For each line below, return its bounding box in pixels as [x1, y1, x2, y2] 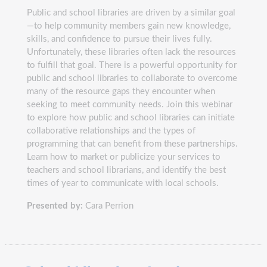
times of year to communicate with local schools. [27, 178, 221, 188]
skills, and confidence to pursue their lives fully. [27, 34, 212, 44]
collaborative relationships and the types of [27, 126, 195, 135]
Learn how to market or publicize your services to [27, 152, 221, 162]
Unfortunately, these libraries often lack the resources [27, 47, 236, 57]
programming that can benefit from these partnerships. [27, 139, 238, 148]
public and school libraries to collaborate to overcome [27, 73, 237, 83]
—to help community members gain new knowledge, [27, 21, 231, 30]
